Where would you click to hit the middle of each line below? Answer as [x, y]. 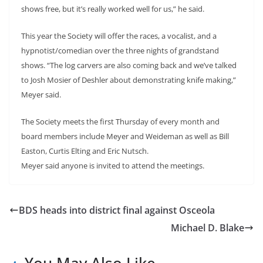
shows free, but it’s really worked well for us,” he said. [113, 9]
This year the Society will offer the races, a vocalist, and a [119, 36]
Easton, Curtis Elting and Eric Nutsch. [85, 151]
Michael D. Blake [208, 227]
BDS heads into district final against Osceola [117, 210]
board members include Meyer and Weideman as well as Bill [125, 136]
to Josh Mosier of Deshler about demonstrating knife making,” [129, 80]
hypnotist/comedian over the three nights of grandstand [120, 50]
